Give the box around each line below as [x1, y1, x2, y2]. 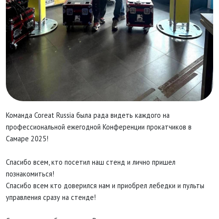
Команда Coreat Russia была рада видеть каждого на [6, 110, 170, 120]
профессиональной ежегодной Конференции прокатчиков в [6, 122, 192, 132]
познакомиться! [6, 169, 54, 179]
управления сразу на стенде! [6, 193, 96, 202]
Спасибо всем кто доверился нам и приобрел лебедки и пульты [6, 181, 204, 191]
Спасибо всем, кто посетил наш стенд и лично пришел [6, 157, 175, 167]
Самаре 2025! [6, 134, 50, 144]
